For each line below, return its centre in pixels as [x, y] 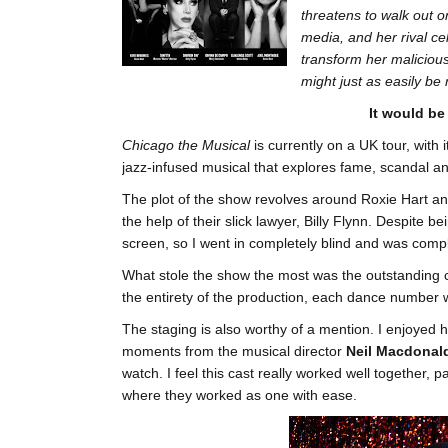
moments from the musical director [234, 351]
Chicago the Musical [186, 145]
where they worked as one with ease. [239, 395]
